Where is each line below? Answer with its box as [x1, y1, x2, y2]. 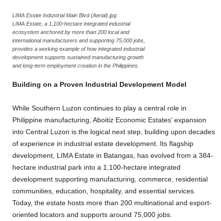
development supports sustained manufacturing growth [12, 54, 144, 60]
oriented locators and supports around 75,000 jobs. [12, 211, 172, 219]
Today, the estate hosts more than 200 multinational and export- [12, 199, 212, 207]
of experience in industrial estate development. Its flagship [12, 140, 193, 147]
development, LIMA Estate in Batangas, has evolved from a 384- [12, 151, 213, 159]
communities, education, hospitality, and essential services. [12, 187, 196, 195]
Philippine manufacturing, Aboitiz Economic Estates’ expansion [12, 116, 206, 124]
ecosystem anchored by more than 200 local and [12, 29, 129, 35]
